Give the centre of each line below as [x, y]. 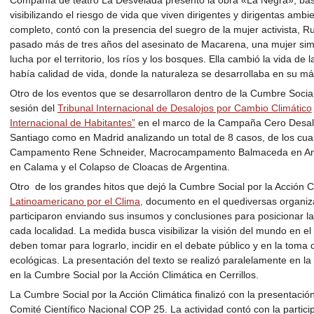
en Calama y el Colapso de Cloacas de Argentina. [120, 167]
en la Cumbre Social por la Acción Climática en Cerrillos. [134, 275]
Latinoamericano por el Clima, [76, 202]
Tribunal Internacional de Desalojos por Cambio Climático [184, 108]
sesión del [33, 108]
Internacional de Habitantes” [72, 123]
